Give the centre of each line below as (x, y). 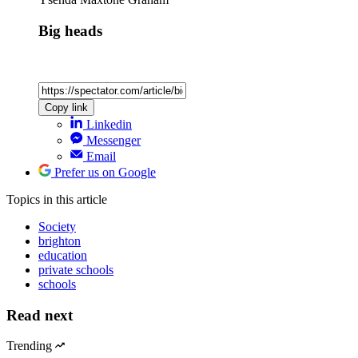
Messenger (113, 140)
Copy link (66, 107)
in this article (75, 199)
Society (57, 226)
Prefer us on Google (105, 172)
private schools (76, 269)
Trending (29, 346)
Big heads (70, 31)
